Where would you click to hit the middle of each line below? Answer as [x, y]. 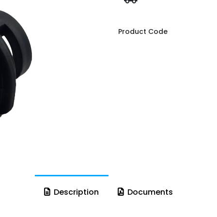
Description [76, 192]
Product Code [143, 31]
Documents [149, 192]
